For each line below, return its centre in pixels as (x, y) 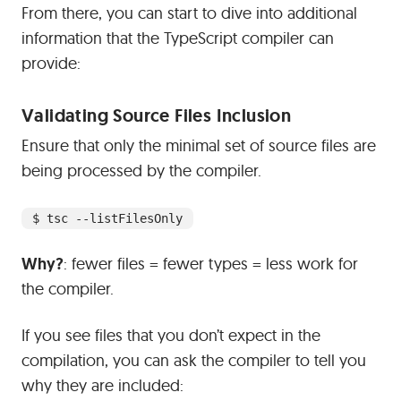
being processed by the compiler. (141, 171)
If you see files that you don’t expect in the (171, 335)
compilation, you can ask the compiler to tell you (194, 360)
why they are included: (102, 385)
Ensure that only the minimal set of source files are (199, 145)
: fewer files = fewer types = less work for (211, 264)
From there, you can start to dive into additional (189, 13)
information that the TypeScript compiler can (178, 38)
